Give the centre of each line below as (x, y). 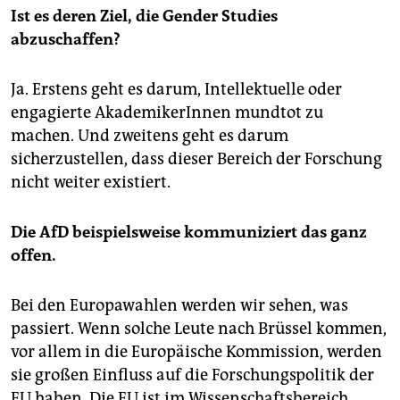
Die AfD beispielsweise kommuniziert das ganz (189, 232)
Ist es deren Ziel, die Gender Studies (144, 16)
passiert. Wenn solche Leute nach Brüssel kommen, (199, 328)
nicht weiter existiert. (91, 182)
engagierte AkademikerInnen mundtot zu (167, 112)
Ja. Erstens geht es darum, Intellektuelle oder (176, 89)
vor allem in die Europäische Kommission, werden (196, 351)
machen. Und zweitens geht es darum (150, 135)
